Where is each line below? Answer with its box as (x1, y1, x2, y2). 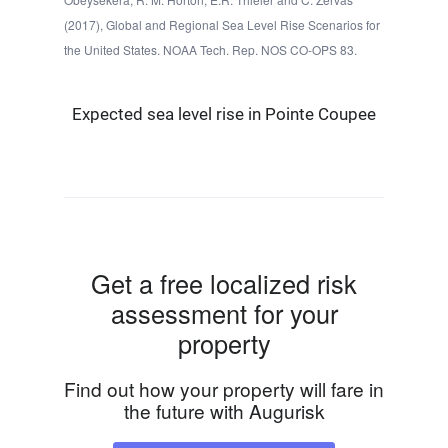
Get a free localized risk (91, 265, 357, 302)
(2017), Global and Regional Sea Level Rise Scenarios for (64, 16, 380, 34)
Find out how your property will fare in (64, 375, 384, 403)
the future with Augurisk (123, 397, 325, 425)
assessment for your (110, 295, 338, 332)
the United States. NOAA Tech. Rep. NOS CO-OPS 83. (64, 41, 357, 59)
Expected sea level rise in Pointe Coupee (72, 104, 376, 125)
